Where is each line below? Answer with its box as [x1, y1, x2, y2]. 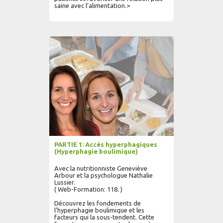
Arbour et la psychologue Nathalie [54, 172, 153, 179]
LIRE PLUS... [129, 32, 161, 38]
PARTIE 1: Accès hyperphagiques [54, 141, 157, 148]
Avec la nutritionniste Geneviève [54, 165, 147, 172]
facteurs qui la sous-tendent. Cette [54, 214, 154, 221]
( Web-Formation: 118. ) [54, 186, 122, 193]
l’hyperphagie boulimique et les [54, 207, 144, 214]
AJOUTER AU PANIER [62, 32, 119, 38]
